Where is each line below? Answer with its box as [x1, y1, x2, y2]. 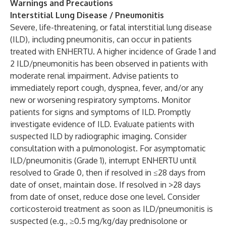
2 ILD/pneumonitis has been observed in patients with [10, 59, 208, 69]
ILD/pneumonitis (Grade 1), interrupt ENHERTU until [10, 155, 196, 165]
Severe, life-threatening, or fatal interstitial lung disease [10, 22, 212, 32]
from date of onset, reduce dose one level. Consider [10, 192, 200, 202]
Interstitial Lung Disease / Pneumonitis [10, 10, 164, 20]
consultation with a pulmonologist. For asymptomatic [10, 143, 206, 153]
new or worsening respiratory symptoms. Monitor [10, 95, 191, 105]
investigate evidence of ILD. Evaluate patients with [10, 119, 194, 129]
